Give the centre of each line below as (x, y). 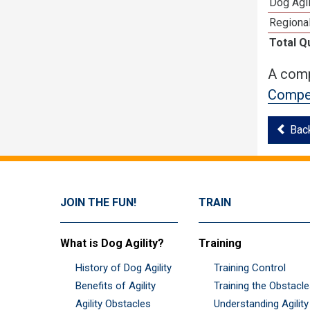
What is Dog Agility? (112, 243)
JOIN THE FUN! (98, 202)
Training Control (250, 267)
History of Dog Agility (124, 267)
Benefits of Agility (116, 285)
